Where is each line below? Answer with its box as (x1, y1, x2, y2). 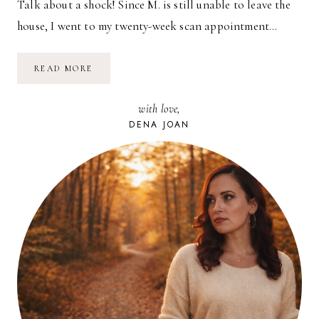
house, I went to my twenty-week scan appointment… (17, 18, 278, 33)
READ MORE (34, 63, 93, 73)
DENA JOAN (129, 117, 190, 131)
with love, (138, 101, 181, 116)
